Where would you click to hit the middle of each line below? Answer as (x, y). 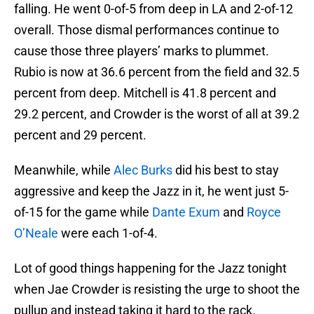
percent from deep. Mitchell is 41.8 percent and (145, 93)
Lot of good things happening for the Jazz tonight (150, 268)
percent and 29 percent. (80, 135)
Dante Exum (186, 212)
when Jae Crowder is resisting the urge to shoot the (157, 289)
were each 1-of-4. (108, 233)
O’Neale (36, 233)
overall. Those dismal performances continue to (146, 30)
